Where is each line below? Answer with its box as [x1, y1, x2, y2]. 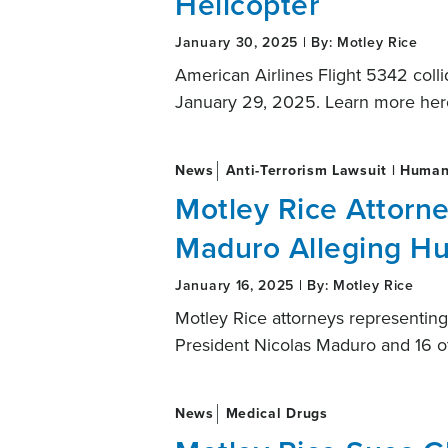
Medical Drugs [220, 403, 328, 423]
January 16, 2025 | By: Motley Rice [175, 275, 414, 295]
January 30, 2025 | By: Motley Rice [175, 32, 418, 52]
